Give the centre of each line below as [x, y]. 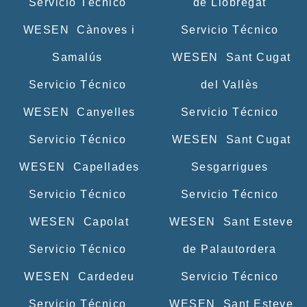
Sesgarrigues [230, 167]
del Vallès [230, 84]
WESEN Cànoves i [77, 29]
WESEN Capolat [77, 221]
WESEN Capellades [77, 167]
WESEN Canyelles [77, 112]
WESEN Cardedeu [77, 276]
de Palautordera [230, 249]
